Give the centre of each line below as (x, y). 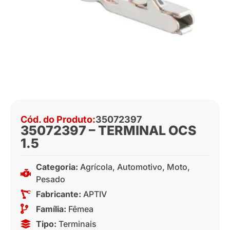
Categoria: (58, 167)
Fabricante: (59, 194)
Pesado (51, 179)
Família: (52, 209)
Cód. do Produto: (58, 120)
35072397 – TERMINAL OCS (109, 131)
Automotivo (140, 167)
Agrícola (96, 167)
